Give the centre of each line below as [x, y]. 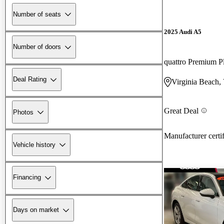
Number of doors [37, 47]
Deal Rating [30, 79]
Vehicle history [34, 144]
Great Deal [181, 110]
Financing [27, 177]
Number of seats [37, 14]
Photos [23, 112]
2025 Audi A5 [183, 32]
